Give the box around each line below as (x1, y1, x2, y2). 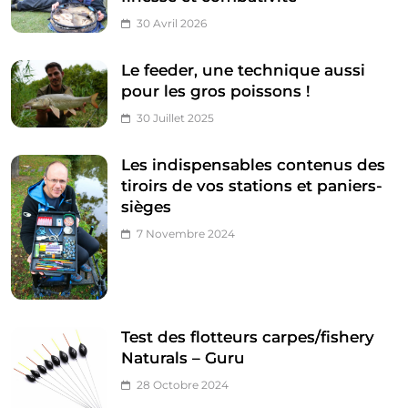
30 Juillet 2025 (137, 111, 214, 126)
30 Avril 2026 (137, 16, 207, 31)
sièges (121, 198, 171, 217)
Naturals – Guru (121, 349, 245, 368)
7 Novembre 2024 (137, 227, 235, 241)
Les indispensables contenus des (121, 156, 385, 175)
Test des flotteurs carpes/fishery (121, 328, 374, 347)
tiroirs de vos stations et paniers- (121, 177, 382, 196)
